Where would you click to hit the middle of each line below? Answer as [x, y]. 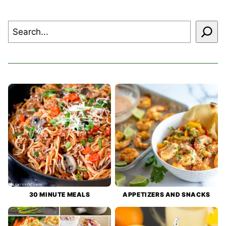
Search [23, 27]
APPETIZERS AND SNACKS [166, 195]
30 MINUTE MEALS [60, 195]
